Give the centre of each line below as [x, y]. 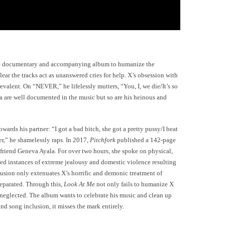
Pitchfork [103, 140]
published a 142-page [146, 140]
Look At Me [79, 184]
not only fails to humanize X [134, 184]
